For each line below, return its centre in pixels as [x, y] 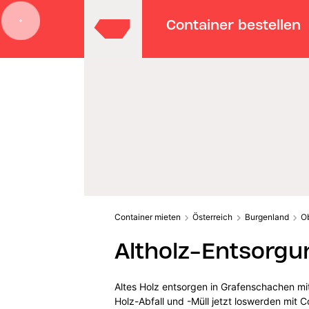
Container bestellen [234, 24]
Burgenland [267, 217]
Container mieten [147, 217]
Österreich [213, 217]
